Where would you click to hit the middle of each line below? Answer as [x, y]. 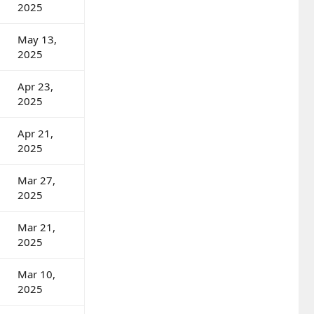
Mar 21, [36, 227]
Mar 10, [36, 274]
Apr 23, [35, 86]
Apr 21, [35, 133]
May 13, [37, 39]
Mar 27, [36, 180]
